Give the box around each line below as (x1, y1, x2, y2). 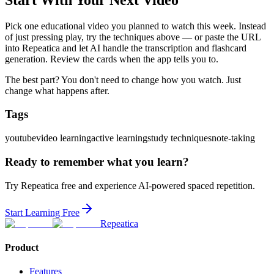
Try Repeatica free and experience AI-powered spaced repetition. (5, 180, 255, 191)
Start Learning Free (5, 207, 80, 218)
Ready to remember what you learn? (5, 155, 189, 168)
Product (5, 242, 39, 253)
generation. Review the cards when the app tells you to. (5, 53, 218, 64)
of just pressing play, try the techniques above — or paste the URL (5, 31, 261, 42)
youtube (5, 133, 36, 144)
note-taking (212, 133, 255, 144)
